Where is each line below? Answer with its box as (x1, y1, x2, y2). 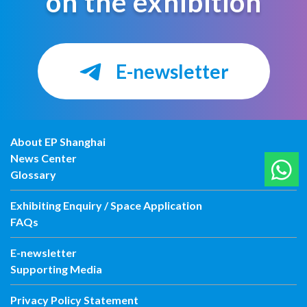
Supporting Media (10, 262, 102, 275)
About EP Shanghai (10, 135, 106, 148)
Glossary (10, 168, 56, 181)
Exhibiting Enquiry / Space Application (10, 199, 202, 212)
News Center (10, 151, 77, 164)
